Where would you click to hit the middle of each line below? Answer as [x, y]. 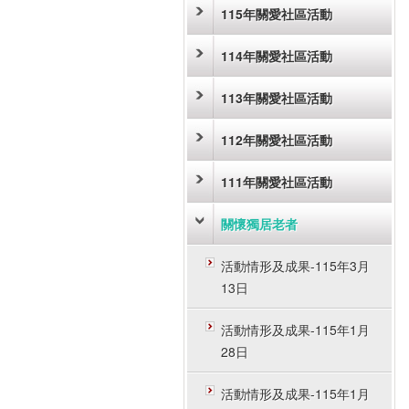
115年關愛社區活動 [277, 14]
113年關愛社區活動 [277, 98]
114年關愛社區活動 [277, 56]
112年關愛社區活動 [277, 140]
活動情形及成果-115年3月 [295, 266]
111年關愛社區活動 [277, 182]
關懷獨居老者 [259, 224]
